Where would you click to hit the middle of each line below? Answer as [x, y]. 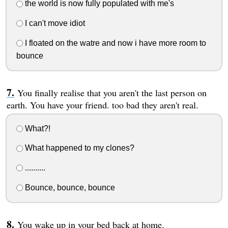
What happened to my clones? [78, 148]
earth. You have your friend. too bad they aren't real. [102, 105]
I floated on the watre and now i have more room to [114, 43]
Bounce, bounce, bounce [69, 187]
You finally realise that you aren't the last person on [112, 92]
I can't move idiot [54, 23]
